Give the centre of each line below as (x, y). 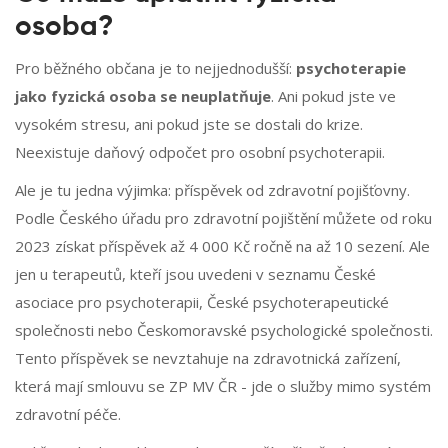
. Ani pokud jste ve (333, 96)
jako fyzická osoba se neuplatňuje (143, 96)
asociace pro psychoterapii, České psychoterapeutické (202, 302)
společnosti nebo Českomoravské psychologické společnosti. (224, 330)
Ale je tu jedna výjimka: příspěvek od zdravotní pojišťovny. (212, 190)
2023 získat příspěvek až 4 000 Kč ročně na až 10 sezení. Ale (222, 246)
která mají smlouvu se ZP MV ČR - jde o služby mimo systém (223, 386)
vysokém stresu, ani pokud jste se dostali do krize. (189, 124)
